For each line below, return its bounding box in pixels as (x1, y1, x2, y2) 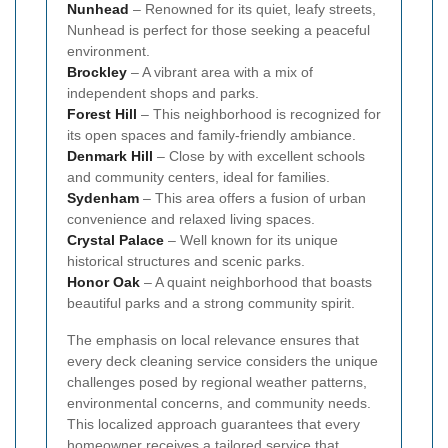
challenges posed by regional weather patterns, (67, 374, 367, 391)
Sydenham (67, 190, 139, 207)
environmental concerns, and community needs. (67, 395, 371, 412)
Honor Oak (67, 274, 140, 291)
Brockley (67, 64, 127, 81)
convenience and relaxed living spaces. (67, 211, 315, 228)
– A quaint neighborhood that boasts (140, 274, 372, 291)
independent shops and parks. (67, 85, 259, 102)
